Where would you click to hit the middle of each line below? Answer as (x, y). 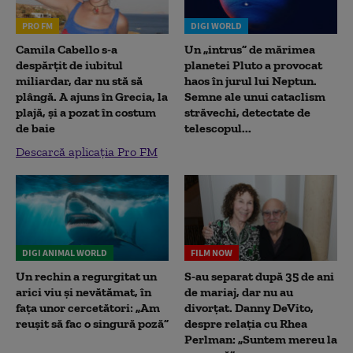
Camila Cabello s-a (67, 49)
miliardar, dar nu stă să (79, 80)
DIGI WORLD (216, 25)
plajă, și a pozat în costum (86, 112)
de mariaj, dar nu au (239, 292)
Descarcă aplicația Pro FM (87, 151)
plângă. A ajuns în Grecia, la (92, 96)
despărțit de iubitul (69, 65)
